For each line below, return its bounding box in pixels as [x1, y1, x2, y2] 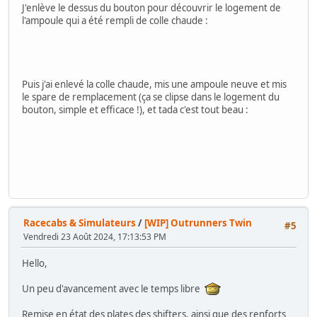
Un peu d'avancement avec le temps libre [22, 282, 204, 296]
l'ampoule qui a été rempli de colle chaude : [22, 13, 208, 27]
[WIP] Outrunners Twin [144, 216, 252, 229]
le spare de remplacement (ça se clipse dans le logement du [22, 90, 279, 103]
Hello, [22, 257, 47, 270]
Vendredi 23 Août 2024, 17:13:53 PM [23, 230, 166, 243]
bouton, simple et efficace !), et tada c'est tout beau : [22, 103, 248, 116]
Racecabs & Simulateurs [23, 216, 136, 229]
